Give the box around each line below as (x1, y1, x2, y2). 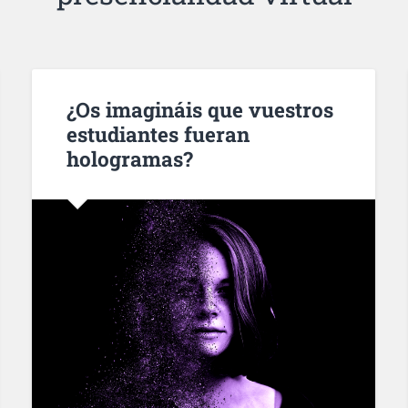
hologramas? (66, 144, 193, 172)
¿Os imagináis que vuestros (66, 95, 333, 123)
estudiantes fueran (66, 119, 250, 148)
